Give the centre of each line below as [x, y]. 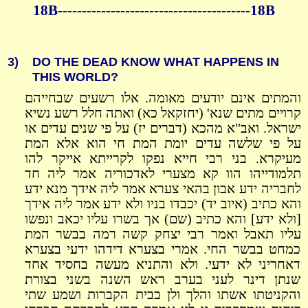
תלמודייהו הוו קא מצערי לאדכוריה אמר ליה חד [163, 174]
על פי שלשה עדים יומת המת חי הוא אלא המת [163, 144]
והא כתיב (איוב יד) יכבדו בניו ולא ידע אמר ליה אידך [163, 204]
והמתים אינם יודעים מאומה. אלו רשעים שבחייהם [163, 98]
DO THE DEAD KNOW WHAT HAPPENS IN [155, 62]
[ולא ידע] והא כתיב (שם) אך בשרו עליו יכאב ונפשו [163, 219]
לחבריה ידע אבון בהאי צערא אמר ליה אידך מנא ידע [163, 189]
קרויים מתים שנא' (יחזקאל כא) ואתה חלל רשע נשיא [163, 113]
